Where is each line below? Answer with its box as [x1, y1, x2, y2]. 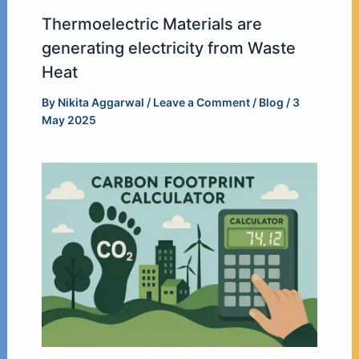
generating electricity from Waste [41, 38, 296, 58]
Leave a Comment [152, 95, 250, 109]
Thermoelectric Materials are [41, 14, 262, 34]
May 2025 [41, 112, 96, 127]
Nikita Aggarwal [57, 95, 147, 109]
